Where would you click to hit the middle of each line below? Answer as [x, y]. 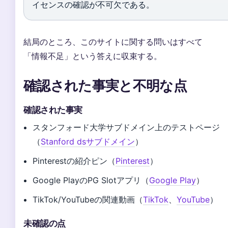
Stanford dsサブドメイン [88, 141]
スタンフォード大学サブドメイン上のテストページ [126, 127]
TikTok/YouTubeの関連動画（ [88, 199]
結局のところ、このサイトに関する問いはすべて [113, 41]
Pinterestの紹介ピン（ [74, 161]
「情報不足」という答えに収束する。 [93, 56]
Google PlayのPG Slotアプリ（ [91, 180]
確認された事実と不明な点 [105, 85]
